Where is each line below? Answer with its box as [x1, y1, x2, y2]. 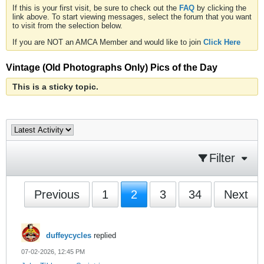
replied [91, 231, 116, 240]
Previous [34, 188, 80, 201]
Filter [209, 151, 235, 164]
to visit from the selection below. [12, 21, 123, 30]
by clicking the [194, 4, 246, 12]
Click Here [203, 38, 240, 47]
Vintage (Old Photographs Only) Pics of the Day [6, 62, 217, 72]
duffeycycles [46, 231, 91, 240]
